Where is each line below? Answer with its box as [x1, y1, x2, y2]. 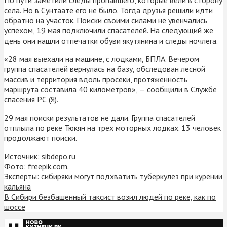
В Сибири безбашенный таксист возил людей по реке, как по [4, 191, 216, 202]
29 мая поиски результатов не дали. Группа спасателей [4, 112, 195, 123]
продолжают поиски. [4, 132, 77, 143]
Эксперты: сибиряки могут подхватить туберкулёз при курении [4, 171, 222, 181]
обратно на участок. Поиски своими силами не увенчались [4, 15, 207, 25]
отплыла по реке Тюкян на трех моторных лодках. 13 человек [4, 122, 221, 133]
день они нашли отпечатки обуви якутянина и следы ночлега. [4, 35, 218, 46]
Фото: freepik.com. [4, 161, 69, 171]
